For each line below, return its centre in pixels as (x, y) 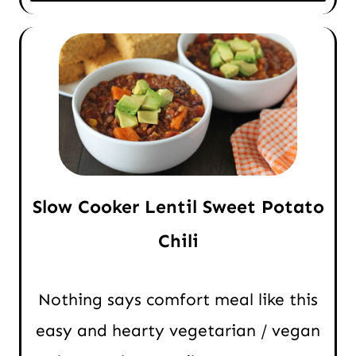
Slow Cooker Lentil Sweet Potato (178, 206)
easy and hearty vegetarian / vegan (178, 330)
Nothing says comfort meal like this (178, 299)
